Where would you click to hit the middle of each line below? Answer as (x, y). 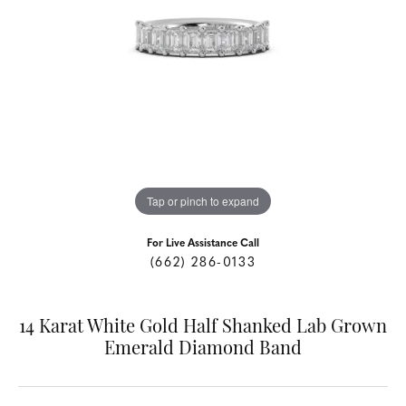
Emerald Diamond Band (203, 350)
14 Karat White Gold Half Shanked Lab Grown (203, 329)
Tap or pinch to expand (203, 201)
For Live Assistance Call (203, 244)
